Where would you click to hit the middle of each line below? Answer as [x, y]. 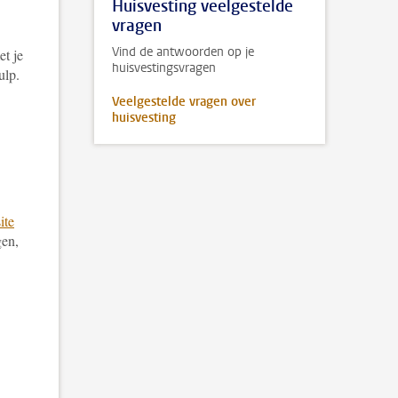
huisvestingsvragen [164, 68]
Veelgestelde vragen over [184, 102]
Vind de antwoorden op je [183, 52]
